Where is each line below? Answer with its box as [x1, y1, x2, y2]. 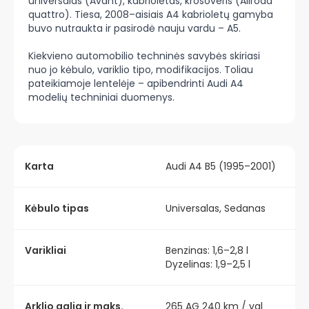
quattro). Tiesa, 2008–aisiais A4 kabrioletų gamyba [28, 8, 273, 21]
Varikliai [25, 243, 66, 257]
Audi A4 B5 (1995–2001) [166, 159, 276, 173]
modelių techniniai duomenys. [28, 90, 177, 104]
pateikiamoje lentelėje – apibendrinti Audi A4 [28, 77, 243, 90]
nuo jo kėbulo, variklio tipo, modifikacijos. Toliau [28, 63, 253, 77]
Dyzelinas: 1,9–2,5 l [166, 257, 250, 271]
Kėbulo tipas [25, 201, 89, 215]
